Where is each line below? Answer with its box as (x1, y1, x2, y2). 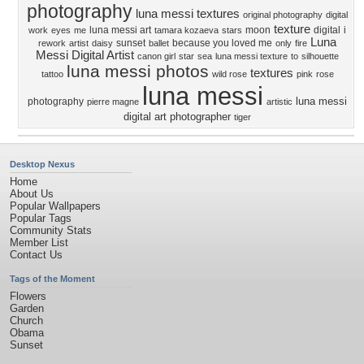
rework (38, 38, 66, 48)
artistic (266, 97, 292, 106)
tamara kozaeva (154, 25, 219, 35)
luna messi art (89, 24, 151, 36)
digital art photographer (123, 110, 231, 123)
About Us (10, 188, 54, 200)
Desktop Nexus (10, 159, 75, 169)
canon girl (137, 51, 175, 61)
